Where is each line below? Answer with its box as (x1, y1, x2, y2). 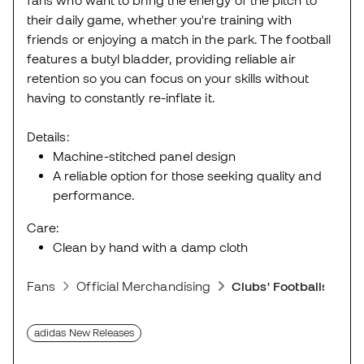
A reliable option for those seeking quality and (53, 167, 322, 183)
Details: (27, 128, 70, 144)
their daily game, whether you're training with (27, 11, 292, 27)
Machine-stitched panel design (53, 148, 236, 163)
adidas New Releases (34, 326, 135, 339)
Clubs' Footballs (232, 278, 329, 293)
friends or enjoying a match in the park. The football (27, 31, 331, 46)
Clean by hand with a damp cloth (53, 239, 249, 254)
